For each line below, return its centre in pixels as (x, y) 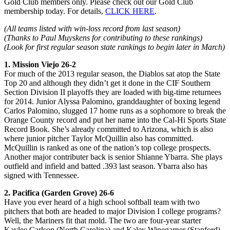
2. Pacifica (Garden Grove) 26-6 (59, 193)
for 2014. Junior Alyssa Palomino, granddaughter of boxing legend (112, 101)
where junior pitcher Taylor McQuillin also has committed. (99, 138)
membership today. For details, (55, 11)
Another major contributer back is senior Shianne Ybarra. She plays (113, 157)
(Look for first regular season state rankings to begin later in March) (114, 47)
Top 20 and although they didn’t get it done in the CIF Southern (107, 83)
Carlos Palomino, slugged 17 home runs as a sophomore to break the (115, 110)
